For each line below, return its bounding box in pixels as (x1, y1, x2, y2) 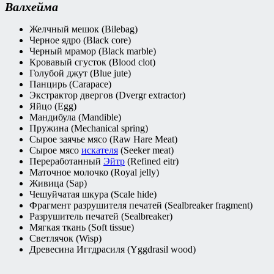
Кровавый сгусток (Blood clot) (29, 56, 155, 67)
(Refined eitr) (125, 155, 179, 166)
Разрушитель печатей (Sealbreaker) (29, 210, 172, 221)
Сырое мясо (29, 144, 81, 155)
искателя (81, 144, 118, 155)
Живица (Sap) (29, 177, 87, 188)
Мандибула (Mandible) (29, 111, 121, 122)
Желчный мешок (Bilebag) (29, 23, 138, 34)
